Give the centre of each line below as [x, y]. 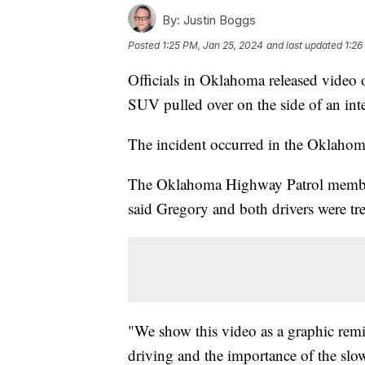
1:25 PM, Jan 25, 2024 [213, 45]
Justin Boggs [218, 20]
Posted [145, 45]
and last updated [304, 45]
